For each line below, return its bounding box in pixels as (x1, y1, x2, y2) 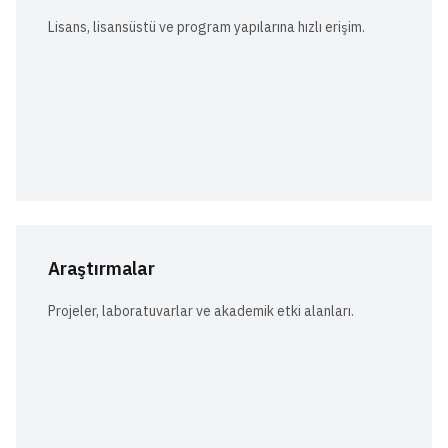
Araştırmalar (48, 256, 155, 280)
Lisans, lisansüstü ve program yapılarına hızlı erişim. (48, 17, 365, 36)
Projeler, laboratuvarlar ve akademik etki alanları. (48, 301, 354, 320)
